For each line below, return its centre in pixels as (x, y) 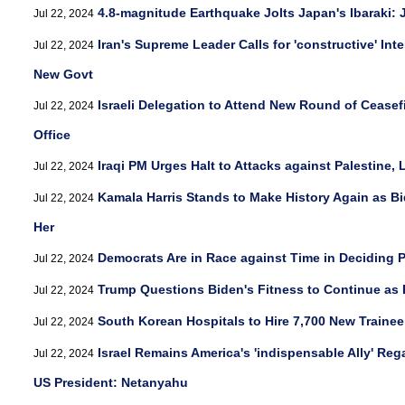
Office (52, 135)
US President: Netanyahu (111, 382)
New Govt (63, 74)
